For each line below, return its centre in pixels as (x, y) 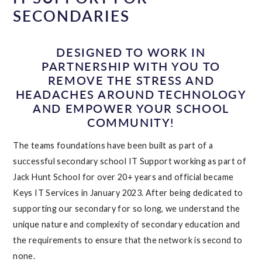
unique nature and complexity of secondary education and (127, 224)
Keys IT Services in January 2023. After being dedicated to (128, 192)
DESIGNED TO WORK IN (131, 52)
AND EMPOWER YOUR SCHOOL (131, 108)
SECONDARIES (71, 16)
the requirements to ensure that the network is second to (128, 240)
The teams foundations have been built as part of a (113, 145)
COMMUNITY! (131, 122)
